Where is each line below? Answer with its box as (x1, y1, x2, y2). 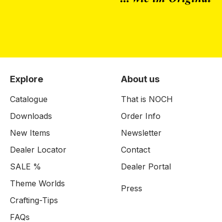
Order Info (121, 111, 161, 121)
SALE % (10, 162, 41, 171)
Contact (121, 145, 150, 155)
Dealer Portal (121, 162, 171, 171)
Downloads (10, 111, 52, 121)
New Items (10, 128, 50, 138)
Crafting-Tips (10, 195, 58, 205)
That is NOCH (121, 94, 173, 104)
